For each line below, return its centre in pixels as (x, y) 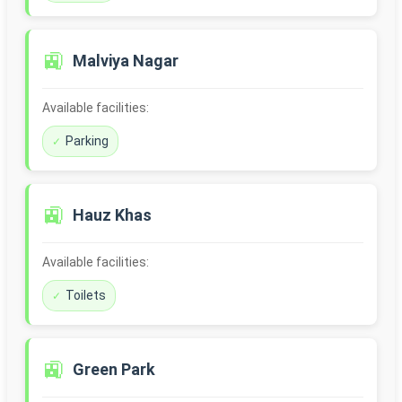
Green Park (114, 370)
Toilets (86, 296)
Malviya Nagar (126, 61)
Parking (87, 141)
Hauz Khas (112, 215)
